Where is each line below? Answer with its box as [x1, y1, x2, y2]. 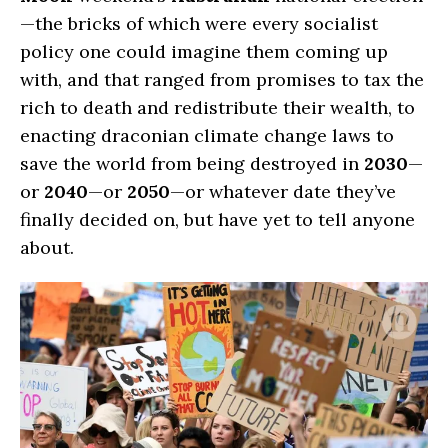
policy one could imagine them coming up [20, 39, 388, 63]
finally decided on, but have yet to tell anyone [20, 207, 415, 231]
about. [20, 235, 79, 259]
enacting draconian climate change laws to [20, 123, 394, 147]
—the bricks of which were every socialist [20, 11, 378, 35]
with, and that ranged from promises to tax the [20, 67, 424, 91]
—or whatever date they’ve [170, 179, 396, 203]
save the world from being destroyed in [20, 151, 364, 175]
